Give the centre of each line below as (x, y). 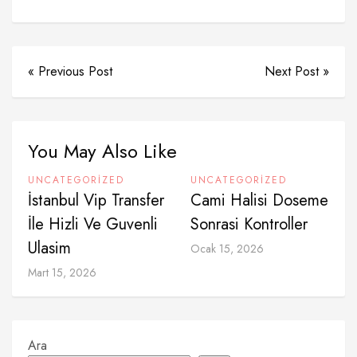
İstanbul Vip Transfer (96, 200)
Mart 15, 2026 (62, 273)
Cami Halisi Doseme (259, 200)
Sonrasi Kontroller (249, 224)
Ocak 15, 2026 (227, 249)
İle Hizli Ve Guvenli (93, 224)
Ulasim (49, 248)
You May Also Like (102, 151)
